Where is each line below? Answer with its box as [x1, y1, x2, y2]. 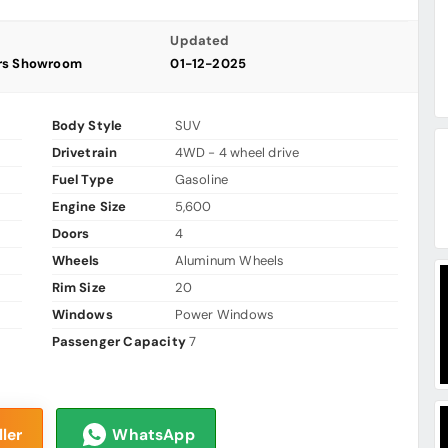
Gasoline [174, 171, 229, 189]
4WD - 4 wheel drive [174, 144, 300, 162]
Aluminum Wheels [174, 252, 285, 270]
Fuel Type [51, 171, 115, 189]
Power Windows [174, 306, 275, 324]
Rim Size [51, 279, 107, 297]
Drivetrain [51, 144, 118, 162]
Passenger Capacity [51, 333, 187, 351]
